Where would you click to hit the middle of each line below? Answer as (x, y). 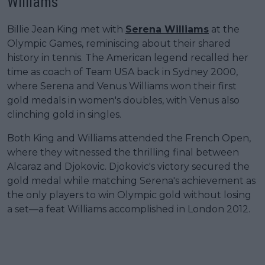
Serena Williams (167, 29)
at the (224, 29)
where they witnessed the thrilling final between (123, 152)
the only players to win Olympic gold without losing (129, 195)
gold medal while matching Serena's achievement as (131, 180)
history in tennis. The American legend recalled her (128, 57)
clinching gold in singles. (64, 114)
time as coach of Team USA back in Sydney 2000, (122, 72)
